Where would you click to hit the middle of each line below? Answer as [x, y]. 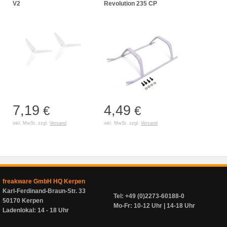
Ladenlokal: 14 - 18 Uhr [36, 210]
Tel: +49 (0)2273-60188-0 [149, 196]
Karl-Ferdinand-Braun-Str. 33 [44, 191]
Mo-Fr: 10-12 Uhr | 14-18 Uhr [154, 206]
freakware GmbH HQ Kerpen [44, 181]
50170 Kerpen [23, 201]
